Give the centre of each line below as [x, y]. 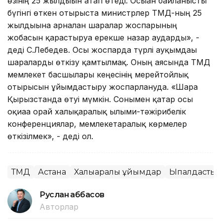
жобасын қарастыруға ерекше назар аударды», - [103, 37]
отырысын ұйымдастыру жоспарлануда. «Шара [103, 87]
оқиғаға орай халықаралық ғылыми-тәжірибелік [97, 111]
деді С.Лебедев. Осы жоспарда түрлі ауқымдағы [102, 50]
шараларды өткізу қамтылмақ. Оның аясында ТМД [109, 62]
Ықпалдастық [193, 172]
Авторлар [59, 206]
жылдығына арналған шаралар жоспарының [92, 25]
